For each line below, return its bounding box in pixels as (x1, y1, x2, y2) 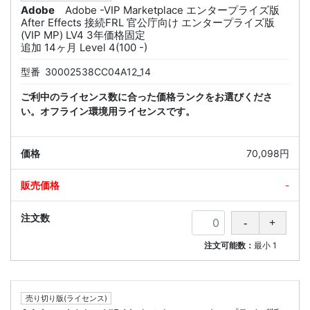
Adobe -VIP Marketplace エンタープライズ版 (65, 3, 280, 17)
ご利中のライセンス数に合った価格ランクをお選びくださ (21, 91, 273, 103)
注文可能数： (204, 240, 255, 251)
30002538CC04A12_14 (45, 66, 151, 78)
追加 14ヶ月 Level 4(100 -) (21, 41, 147, 55)
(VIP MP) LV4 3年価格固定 (21, 28, 145, 42)
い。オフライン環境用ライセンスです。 (21, 105, 195, 118)
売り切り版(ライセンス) (25, 293, 107, 303)
